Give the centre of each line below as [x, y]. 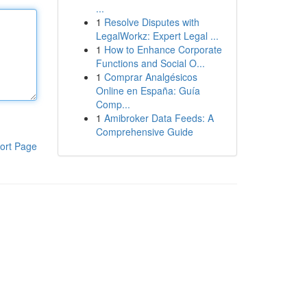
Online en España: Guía [148, 90]
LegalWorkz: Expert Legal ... [157, 36]
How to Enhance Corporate [163, 49]
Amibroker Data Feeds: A [159, 118]
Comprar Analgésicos [150, 77]
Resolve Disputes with [151, 22]
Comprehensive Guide [144, 132]
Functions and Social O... [150, 63]
